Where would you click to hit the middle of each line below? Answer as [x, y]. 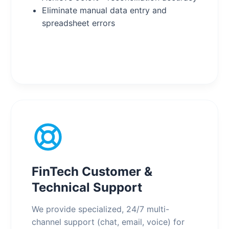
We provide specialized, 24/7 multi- [100, 209]
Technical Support [87, 187]
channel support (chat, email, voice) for [108, 222]
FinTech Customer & [92, 171]
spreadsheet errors [78, 23]
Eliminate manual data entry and [104, 10]
